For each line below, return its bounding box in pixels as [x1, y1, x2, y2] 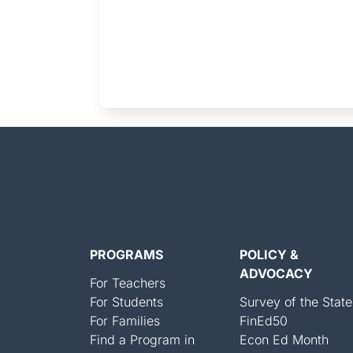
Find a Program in [90, 331, 195, 347]
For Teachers [90, 274, 165, 291]
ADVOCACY [240, 265, 313, 281]
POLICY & [240, 246, 299, 262]
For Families [90, 312, 160, 329]
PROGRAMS [90, 246, 163, 262]
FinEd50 [240, 312, 288, 329]
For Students [90, 293, 163, 310]
